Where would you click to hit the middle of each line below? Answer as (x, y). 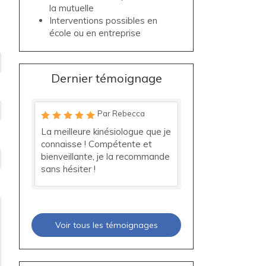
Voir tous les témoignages (106, 225)
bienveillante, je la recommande (106, 156)
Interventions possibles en (104, 20)
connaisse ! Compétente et (97, 144)
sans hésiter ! (69, 169)
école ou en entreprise (95, 33)
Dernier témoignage (106, 78)
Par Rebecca (121, 113)
